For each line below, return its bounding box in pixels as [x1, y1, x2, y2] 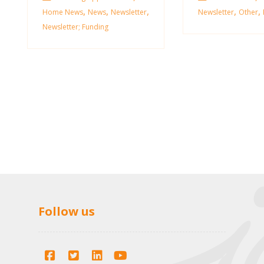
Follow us [38, 203, 95, 219]
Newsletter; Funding [42, 21, 108, 32]
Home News [42, 6, 83, 17]
